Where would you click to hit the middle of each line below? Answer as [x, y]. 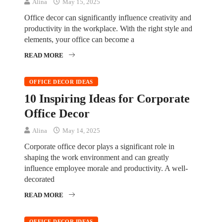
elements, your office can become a [79, 39]
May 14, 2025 [81, 130]
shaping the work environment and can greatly [97, 157]
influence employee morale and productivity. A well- [106, 168]
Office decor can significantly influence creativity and [108, 17]
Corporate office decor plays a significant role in [99, 146]
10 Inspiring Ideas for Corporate [107, 98]
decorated [39, 179]
